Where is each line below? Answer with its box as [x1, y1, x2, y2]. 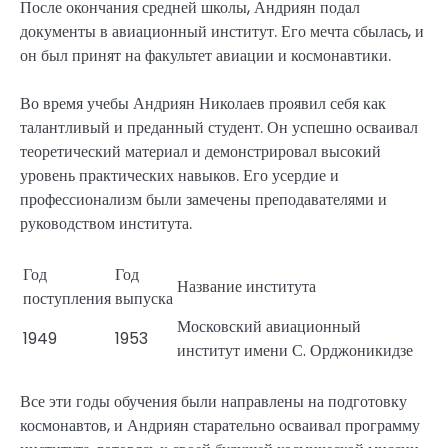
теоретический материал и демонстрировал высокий [20, 140, 381, 164]
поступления [23, 287, 111, 311]
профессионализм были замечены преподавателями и [20, 188, 387, 212]
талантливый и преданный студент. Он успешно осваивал [20, 116, 418, 140]
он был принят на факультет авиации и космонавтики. [20, 44, 391, 68]
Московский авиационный [177, 315, 361, 339]
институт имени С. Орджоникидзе [177, 339, 413, 363]
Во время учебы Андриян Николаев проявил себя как [20, 92, 386, 116]
